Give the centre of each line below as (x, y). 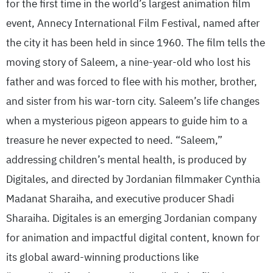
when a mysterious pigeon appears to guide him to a (127, 121)
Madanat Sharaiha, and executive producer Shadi (120, 199)
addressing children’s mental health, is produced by (126, 160)
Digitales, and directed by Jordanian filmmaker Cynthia (133, 179)
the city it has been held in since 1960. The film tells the (136, 43)
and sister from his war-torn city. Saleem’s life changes (133, 101)
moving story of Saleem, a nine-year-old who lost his (128, 62)
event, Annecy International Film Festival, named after (133, 23)
